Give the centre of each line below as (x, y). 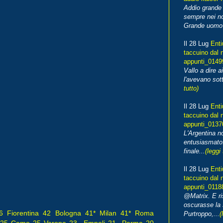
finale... (194, 151)
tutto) (191, 88)
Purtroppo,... (202, 214)
